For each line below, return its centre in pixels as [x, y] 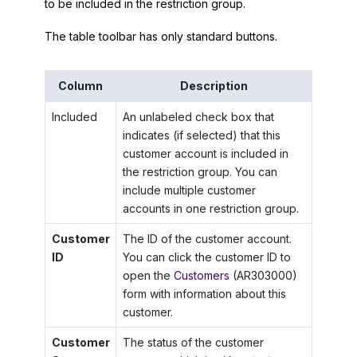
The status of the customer [193, 343]
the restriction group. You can [200, 172]
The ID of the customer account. [207, 239]
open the [148, 276]
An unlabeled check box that [198, 117]
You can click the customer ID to [206, 257]
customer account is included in [205, 154]
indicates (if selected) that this [201, 135]
